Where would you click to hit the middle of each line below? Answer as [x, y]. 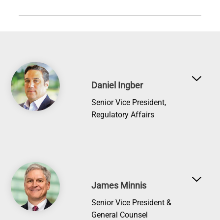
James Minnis [119, 186]
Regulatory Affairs [123, 115]
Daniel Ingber [117, 85]
